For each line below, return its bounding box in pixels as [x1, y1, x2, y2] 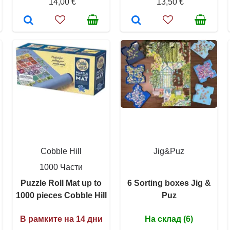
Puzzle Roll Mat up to [21, 178, 102, 187]
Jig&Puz [154, 146, 184, 156]
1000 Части [40, 162, 83, 171]
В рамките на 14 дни [20, 214, 103, 223]
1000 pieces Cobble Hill [15, 190, 107, 200]
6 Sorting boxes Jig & [127, 178, 211, 187]
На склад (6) [145, 214, 193, 223]
